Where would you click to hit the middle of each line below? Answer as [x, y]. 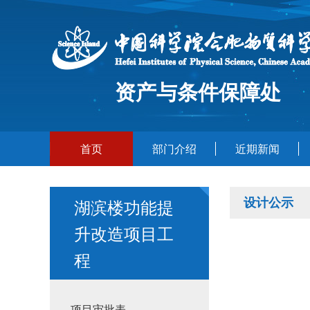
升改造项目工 [124, 233]
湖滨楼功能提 [124, 207]
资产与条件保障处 [198, 91]
